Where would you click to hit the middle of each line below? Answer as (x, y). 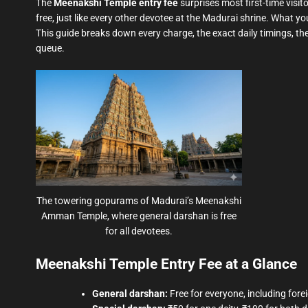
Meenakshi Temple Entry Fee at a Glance (166, 264)
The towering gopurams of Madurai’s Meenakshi (139, 201)
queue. (50, 48)
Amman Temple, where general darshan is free (139, 216)
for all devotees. (139, 231)
